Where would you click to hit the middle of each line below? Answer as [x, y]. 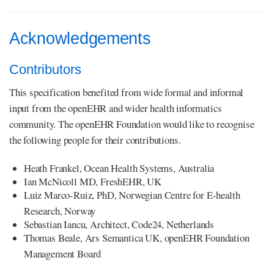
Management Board [63, 253]
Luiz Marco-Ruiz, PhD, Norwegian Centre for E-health [132, 194]
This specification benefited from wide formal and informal [127, 92]
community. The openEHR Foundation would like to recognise [132, 124]
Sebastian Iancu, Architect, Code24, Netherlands [119, 224]
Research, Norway [60, 210]
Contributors [45, 69]
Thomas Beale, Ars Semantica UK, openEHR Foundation [137, 237]
